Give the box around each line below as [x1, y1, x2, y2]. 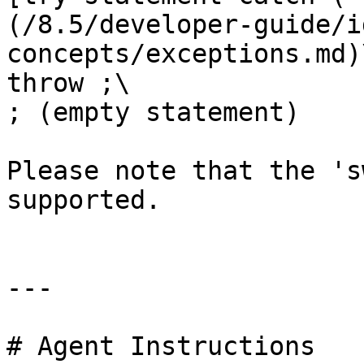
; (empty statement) [6, 97, 300, 127]
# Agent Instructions [6, 331, 315, 361]
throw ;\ [6, 68, 130, 97]
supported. [6, 185, 161, 214]
